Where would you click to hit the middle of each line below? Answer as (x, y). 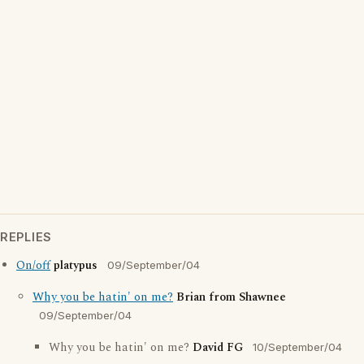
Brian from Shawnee (231, 297)
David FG (218, 348)
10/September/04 (297, 347)
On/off (33, 266)
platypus (76, 266)
